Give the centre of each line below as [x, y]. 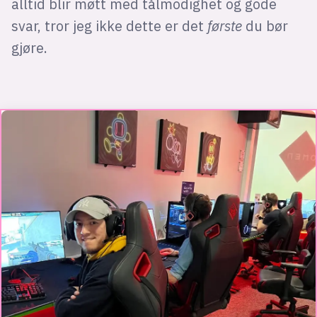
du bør [266, 25]
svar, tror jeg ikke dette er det [109, 25]
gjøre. [29, 47]
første [226, 25]
